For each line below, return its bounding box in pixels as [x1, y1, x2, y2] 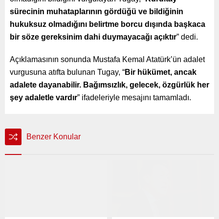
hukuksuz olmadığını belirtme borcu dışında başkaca [10, 20, 205, 28]
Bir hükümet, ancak [125, 67, 197, 76]
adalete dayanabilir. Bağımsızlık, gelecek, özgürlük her [10, 80, 209, 89]
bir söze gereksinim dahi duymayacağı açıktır [10, 32, 176, 41]
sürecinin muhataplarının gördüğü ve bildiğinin [10, 7, 183, 16]
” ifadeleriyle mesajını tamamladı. [77, 93, 191, 102]
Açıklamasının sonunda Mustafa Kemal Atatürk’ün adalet [10, 55, 205, 64]
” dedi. [176, 32, 198, 41]
